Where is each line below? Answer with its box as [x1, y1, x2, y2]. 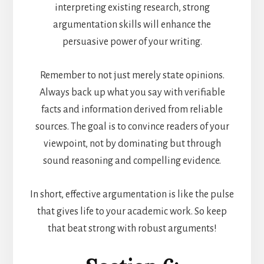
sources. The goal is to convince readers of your [35, 121, 229, 133]
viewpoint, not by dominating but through [43, 138, 221, 150]
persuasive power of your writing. [62, 37, 202, 48]
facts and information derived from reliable [41, 104, 223, 115]
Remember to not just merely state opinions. [39, 70, 225, 81]
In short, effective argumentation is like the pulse [30, 189, 234, 200]
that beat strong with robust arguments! [47, 223, 217, 235]
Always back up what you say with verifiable [39, 87, 225, 98]
